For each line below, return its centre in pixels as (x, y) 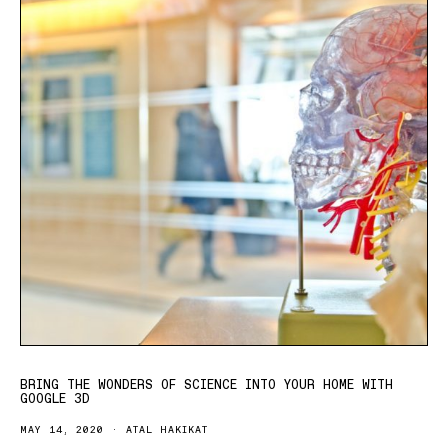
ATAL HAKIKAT (167, 429)
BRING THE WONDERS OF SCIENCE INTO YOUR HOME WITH (206, 384)
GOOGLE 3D (55, 398)
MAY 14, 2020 (62, 429)
